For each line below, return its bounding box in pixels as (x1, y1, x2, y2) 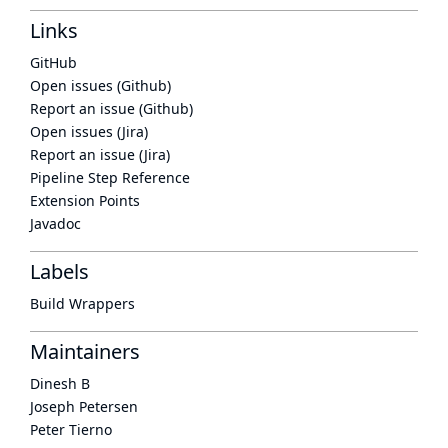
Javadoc (30, 214, 81, 233)
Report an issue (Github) (30, 99, 193, 118)
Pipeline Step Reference (30, 168, 190, 187)
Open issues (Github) (30, 76, 171, 95)
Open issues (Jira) (30, 122, 148, 141)
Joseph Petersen (30, 397, 138, 416)
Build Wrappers (30, 294, 135, 313)
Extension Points (30, 191, 140, 210)
